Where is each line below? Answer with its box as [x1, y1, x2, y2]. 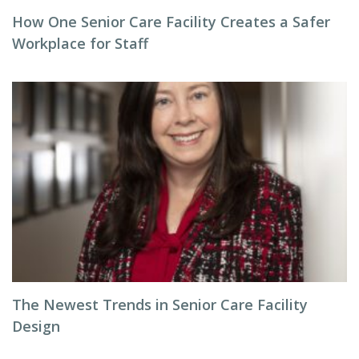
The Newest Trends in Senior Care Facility [12, 295, 308, 314]
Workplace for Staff [12, 34, 148, 53]
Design [12, 317, 60, 336]
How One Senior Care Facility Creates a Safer [12, 12, 330, 31]
